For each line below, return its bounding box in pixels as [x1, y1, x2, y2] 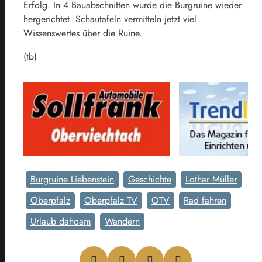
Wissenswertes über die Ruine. [23, 26, 142, 40]
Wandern [105, 214, 140, 228]
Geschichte [128, 172, 171, 186]
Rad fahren [184, 193, 226, 207]
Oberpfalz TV [84, 193, 137, 207]
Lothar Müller [185, 172, 237, 186]
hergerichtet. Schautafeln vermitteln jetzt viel [23, 12, 196, 26]
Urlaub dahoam [30, 214, 91, 228]
